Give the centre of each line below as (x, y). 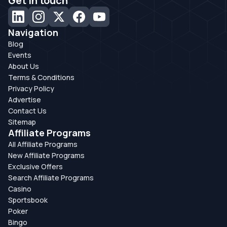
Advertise (25, 100)
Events (20, 55)
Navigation (33, 32)
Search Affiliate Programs (51, 178)
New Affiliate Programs (46, 155)
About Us (24, 66)
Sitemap (22, 122)
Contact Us (27, 111)
